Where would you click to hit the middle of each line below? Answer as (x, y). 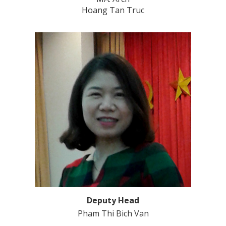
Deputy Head (113, 201)
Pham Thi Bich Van (113, 214)
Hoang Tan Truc (113, 10)
